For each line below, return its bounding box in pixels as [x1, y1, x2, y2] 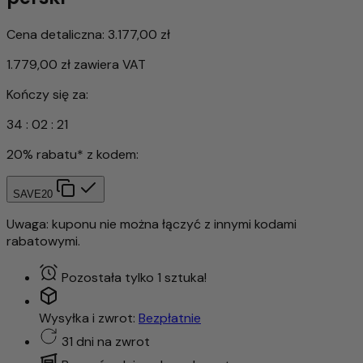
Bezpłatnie [139, 309, 201, 327]
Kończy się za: [6, 85, 88, 103]
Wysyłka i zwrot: [39, 309, 139, 327]
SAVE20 [13, 187, 53, 200]
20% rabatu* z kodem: [6, 145, 139, 163]
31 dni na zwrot [62, 332, 150, 350]
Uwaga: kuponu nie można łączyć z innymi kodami [6, 215, 297, 233]
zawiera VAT [74, 55, 146, 73]
